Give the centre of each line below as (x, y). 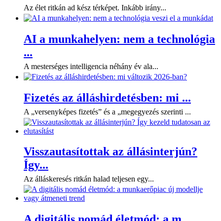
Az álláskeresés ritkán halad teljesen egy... (89, 179)
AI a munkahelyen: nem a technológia (119, 39)
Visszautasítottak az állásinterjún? (110, 152)
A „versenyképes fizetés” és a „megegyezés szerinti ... (107, 111)
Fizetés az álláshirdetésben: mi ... (107, 97)
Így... (36, 165)
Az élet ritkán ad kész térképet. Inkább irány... (95, 7)
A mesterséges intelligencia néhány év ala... (91, 66)
